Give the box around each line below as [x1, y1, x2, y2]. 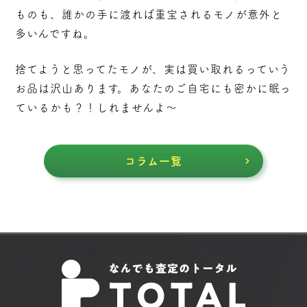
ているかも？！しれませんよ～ [15, 101, 177, 113]
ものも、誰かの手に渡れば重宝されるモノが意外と [15, 8, 282, 20]
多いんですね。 [15, 27, 96, 39]
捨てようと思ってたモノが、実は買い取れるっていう [15, 63, 291, 75]
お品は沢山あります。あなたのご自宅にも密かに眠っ [15, 82, 292, 94]
